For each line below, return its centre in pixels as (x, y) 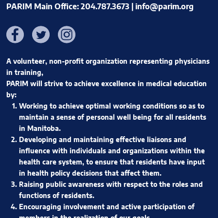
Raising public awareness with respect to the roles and (111, 185)
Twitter (45, 32)
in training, (25, 73)
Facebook (24, 32)
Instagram (77, 32)
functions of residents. (56, 196)
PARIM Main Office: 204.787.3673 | (71, 7)
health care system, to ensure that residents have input (112, 163)
